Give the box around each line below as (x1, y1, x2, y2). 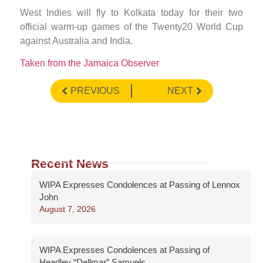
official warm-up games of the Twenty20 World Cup (20, 21, 243, 32)
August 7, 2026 (39, 204, 96, 214)
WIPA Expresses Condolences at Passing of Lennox (39, 179, 240, 190)
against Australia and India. (20, 35, 133, 46)
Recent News (31, 156, 109, 170)
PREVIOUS (70, 85, 120, 96)
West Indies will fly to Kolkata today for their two (20, 7, 243, 18)
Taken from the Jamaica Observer (20, 58, 159, 69)
